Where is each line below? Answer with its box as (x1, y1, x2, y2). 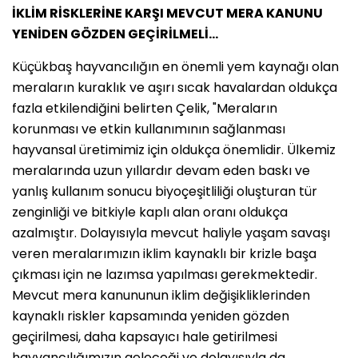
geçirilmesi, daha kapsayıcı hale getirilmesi (12, 327, 277, 346)
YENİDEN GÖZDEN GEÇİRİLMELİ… (12, 24, 218, 43)
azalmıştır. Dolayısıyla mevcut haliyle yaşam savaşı (12, 223, 330, 242)
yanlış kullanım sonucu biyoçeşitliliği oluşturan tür (12, 181, 317, 201)
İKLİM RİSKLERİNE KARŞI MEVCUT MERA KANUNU (12, 3, 323, 22)
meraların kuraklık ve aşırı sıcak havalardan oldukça (12, 78, 337, 97)
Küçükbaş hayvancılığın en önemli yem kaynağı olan (12, 57, 339, 76)
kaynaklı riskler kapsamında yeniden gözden (12, 306, 289, 325)
